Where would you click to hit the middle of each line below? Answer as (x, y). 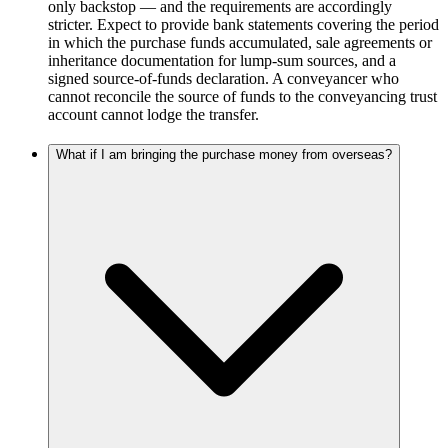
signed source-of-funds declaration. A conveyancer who (223, 78)
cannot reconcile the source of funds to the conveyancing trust (242, 96)
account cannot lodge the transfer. (153, 114)
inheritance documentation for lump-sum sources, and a (222, 60)
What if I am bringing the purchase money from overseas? (224, 155)
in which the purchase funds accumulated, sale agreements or (240, 42)
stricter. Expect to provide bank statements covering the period (243, 24)
